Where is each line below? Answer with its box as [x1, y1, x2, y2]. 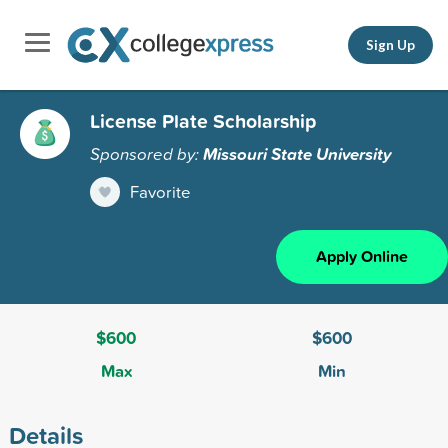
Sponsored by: [90, 141, 203, 165]
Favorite [130, 179, 191, 203]
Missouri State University [203, 141, 392, 166]
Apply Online [316, 244, 408, 268]
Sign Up [366, 36, 415, 53]
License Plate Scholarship [90, 106, 316, 135]
